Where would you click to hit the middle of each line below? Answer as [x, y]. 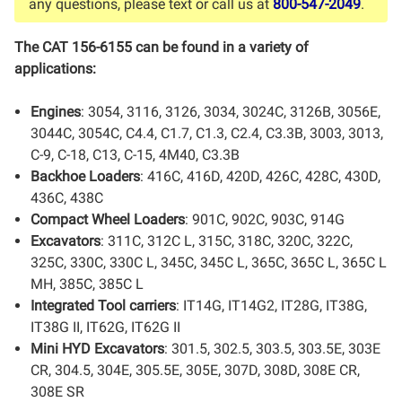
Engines [56, 112]
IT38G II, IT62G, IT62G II [106, 327]
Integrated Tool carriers [104, 306]
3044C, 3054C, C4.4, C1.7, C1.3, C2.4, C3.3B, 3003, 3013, [207, 133]
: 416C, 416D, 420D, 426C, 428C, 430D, [261, 176]
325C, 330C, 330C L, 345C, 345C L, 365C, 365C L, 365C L [209, 262]
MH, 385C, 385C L [87, 284]
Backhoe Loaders [86, 176]
